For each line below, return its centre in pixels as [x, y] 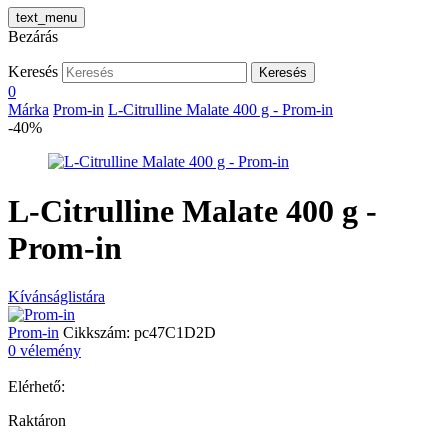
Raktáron [37, 421]
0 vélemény [44, 351]
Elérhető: [36, 387]
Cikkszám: [98, 333]
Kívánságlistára [56, 297]
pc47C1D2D [175, 333]
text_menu [46, 18]
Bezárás [33, 37]
